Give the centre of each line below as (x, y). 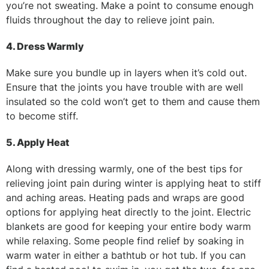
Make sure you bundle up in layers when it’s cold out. (126, 72)
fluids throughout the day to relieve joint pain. (110, 20)
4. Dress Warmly (45, 46)
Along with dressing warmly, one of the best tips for (124, 168)
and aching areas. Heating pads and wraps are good (125, 197)
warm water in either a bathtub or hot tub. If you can (126, 255)
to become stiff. (44, 116)
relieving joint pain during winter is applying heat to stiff (134, 183)
